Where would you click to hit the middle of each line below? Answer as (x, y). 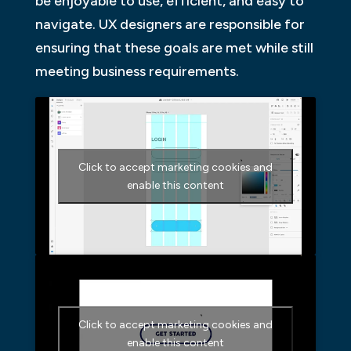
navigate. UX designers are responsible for (170, 25)
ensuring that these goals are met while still (174, 48)
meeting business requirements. (137, 72)
